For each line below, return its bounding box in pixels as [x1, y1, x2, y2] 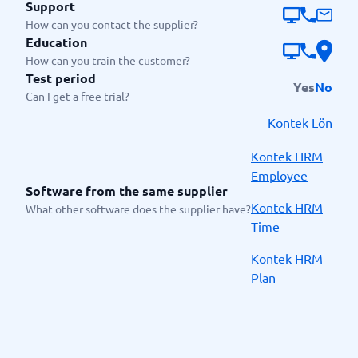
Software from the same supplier [26, 181, 228, 199]
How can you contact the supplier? [26, 17, 198, 31]
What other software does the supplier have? [26, 201, 251, 216]
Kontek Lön [268, 114, 332, 130]
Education [26, 34, 87, 50]
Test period [26, 70, 96, 86]
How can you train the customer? [26, 53, 190, 67]
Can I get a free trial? [26, 89, 129, 103]
